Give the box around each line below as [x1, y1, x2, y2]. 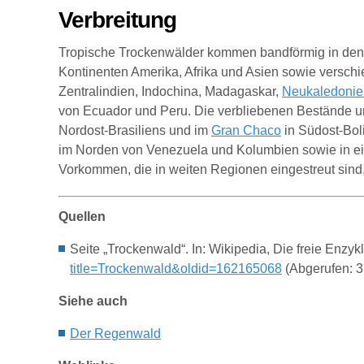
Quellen [58, 210, 106, 223]
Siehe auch [58, 294, 128, 308]
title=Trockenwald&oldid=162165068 [70, 262, 282, 275]
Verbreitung [58, 7, 176, 32]
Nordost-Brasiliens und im [58, 123, 211, 137]
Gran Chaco [211, 123, 281, 137]
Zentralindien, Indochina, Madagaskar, [58, 84, 282, 98]
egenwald [104, 327, 161, 340]
